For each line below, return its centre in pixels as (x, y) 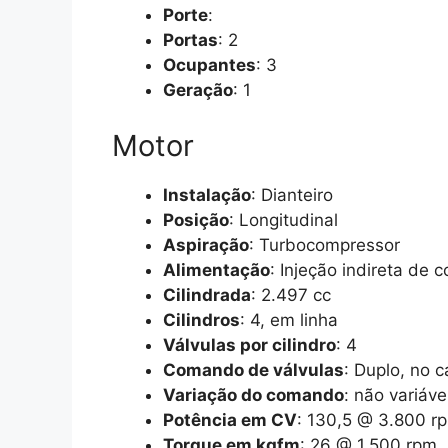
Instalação (207, 194)
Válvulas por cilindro (249, 344)
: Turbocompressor (324, 244)
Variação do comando (253, 394)
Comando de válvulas (253, 369)
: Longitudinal (283, 219)
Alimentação (216, 269)
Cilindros (201, 319)
